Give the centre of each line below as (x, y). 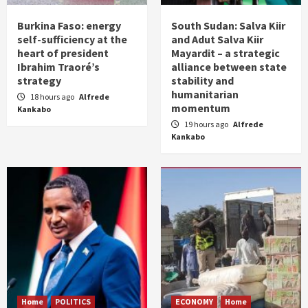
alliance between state (229, 67)
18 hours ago (53, 97)
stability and (202, 81)
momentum (201, 108)
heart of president (63, 53)
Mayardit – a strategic (225, 53)
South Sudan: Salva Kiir (228, 26)
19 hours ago (207, 124)
